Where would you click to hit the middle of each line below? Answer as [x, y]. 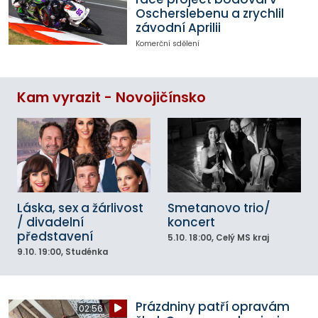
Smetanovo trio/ [219, 208]
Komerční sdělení [167, 44]
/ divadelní [50, 222]
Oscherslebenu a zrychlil [209, 14]
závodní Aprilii [178, 28]
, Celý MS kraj [240, 237]
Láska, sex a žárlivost [80, 208]
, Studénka [84, 252]
